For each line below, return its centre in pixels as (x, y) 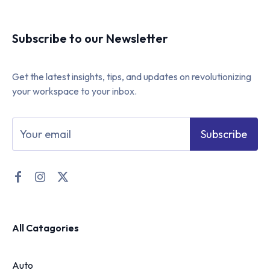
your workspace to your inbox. (74, 91)
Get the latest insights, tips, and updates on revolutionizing (132, 76)
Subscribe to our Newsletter (90, 38)
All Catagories (46, 228)
